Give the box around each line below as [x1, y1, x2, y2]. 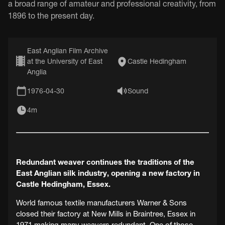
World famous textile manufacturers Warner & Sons [16, 197, 187, 207]
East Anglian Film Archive [27, 46, 108, 55]
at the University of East [27, 56, 103, 66]
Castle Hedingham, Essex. [16, 179, 110, 189]
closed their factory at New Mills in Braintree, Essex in [16, 208, 195, 218]
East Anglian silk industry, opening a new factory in [16, 168, 200, 178]
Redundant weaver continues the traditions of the [16, 157, 194, 167]
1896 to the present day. [8, 10, 94, 21]
